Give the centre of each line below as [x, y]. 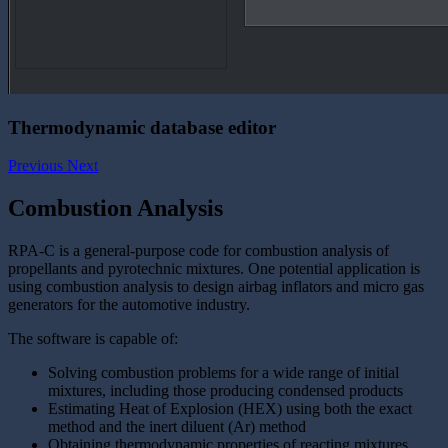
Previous [35, 166]
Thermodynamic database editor [142, 127]
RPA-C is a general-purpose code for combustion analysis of [198, 251]
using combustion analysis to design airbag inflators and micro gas [216, 287]
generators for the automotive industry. [129, 305]
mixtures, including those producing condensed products [225, 391]
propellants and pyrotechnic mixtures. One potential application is [214, 269]
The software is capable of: [93, 339]
